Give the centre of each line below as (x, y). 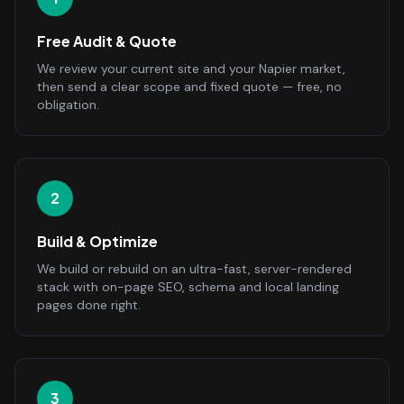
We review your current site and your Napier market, (191, 69)
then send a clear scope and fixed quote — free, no (189, 87)
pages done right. (89, 305)
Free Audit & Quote (107, 41)
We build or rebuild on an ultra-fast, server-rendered (194, 269)
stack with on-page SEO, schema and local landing (188, 287)
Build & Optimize (97, 241)
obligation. (68, 105)
